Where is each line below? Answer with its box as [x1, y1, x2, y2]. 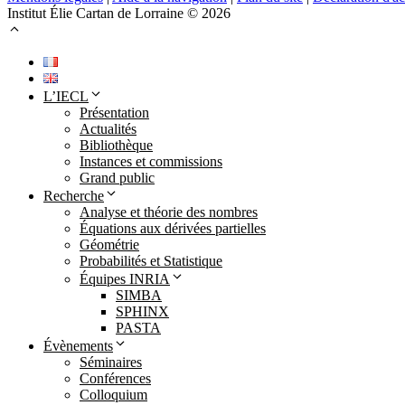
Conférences [80, 370, 151, 386]
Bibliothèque [80, 137, 153, 153]
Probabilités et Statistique [80, 252, 222, 268]
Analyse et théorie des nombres [80, 203, 258, 220]
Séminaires [80, 353, 142, 370]
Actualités [80, 120, 137, 137]
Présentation [80, 104, 149, 120]
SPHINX [116, 303, 169, 319]
